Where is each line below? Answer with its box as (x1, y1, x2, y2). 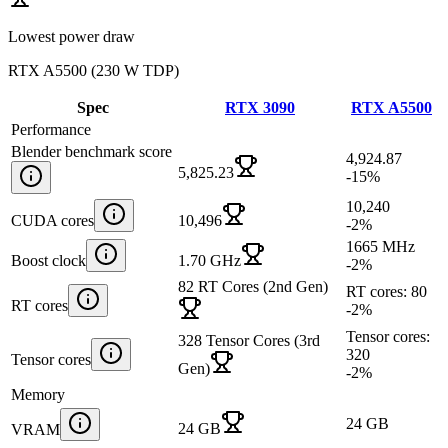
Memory (11, 385, 65, 403)
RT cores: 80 (346, 282, 427, 300)
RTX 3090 (225, 98, 295, 116)
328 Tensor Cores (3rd (178, 331, 320, 349)
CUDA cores (11, 211, 94, 229)
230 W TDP (96, 61, 174, 79)
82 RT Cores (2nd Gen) (178, 277, 328, 295)
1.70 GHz (178, 251, 241, 269)
